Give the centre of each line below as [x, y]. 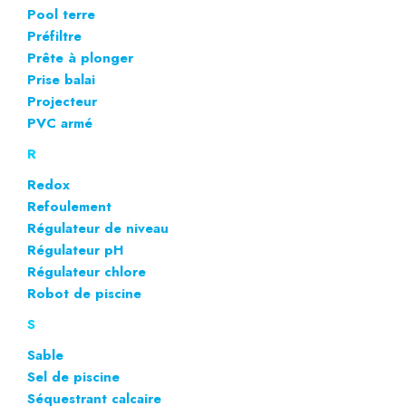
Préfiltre [54, 36]
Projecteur [62, 101]
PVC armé [60, 123]
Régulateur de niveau [98, 228]
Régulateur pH [75, 250]
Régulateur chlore [87, 271]
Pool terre [61, 14]
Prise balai [61, 79]
